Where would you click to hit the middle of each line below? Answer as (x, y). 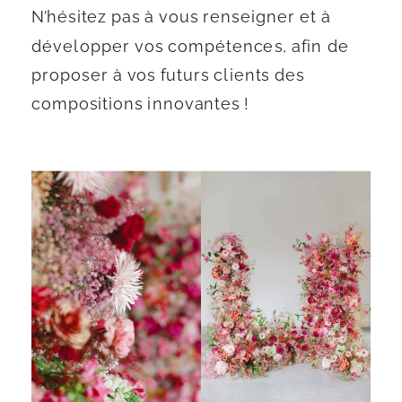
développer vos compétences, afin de (190, 46)
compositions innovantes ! (143, 103)
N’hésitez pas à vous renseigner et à (181, 17)
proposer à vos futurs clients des (168, 74)
